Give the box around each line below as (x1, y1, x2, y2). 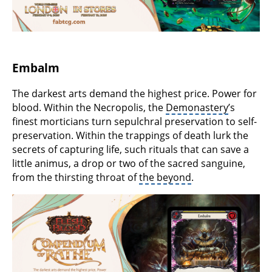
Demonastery (166, 100, 228, 114)
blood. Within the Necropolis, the (12, 100, 166, 114)
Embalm (12, 60, 59, 76)
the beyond (139, 170, 191, 184)
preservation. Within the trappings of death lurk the (12, 128, 248, 142)
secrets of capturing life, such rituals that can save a (12, 142, 249, 156)
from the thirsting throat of (12, 170, 139, 184)
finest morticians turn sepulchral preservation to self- (12, 114, 257, 128)
